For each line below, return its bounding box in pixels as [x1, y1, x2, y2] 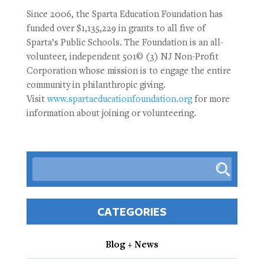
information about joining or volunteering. [26, 109, 196, 119]
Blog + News [105, 240, 159, 250]
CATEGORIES [97, 204, 167, 220]
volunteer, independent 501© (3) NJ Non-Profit [26, 52, 219, 62]
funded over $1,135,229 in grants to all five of [26, 24, 206, 34]
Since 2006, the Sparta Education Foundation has [26, 10, 223, 20]
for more [192, 95, 230, 105]
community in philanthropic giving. [26, 81, 166, 91]
